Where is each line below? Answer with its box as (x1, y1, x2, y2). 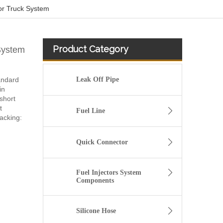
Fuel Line (76, 107, 105, 115)
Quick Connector (76, 138, 128, 146)
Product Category (53, 44, 128, 55)
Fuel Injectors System (76, 169, 141, 177)
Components (76, 177, 114, 185)
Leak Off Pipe (76, 76, 119, 84)
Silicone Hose (76, 207, 116, 215)
